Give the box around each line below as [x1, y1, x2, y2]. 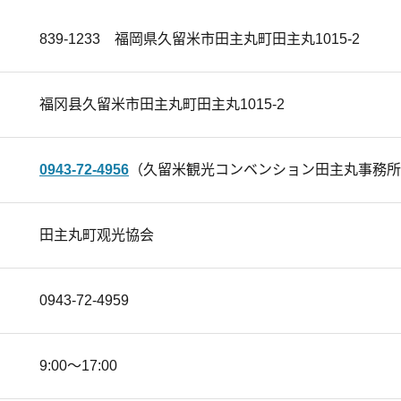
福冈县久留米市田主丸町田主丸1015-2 [39, 97, 285, 112]
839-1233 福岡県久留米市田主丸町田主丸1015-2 [39, 31, 360, 47]
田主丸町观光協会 [39, 227, 154, 243]
